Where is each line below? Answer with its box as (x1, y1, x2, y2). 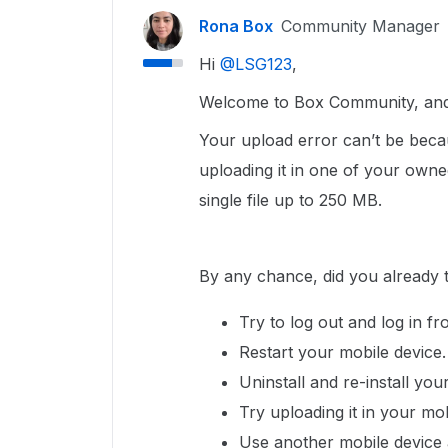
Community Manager (281, 16, 440, 36)
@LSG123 (220, 54, 292, 74)
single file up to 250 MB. (199, 190, 387, 210)
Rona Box (199, 16, 273, 36)
